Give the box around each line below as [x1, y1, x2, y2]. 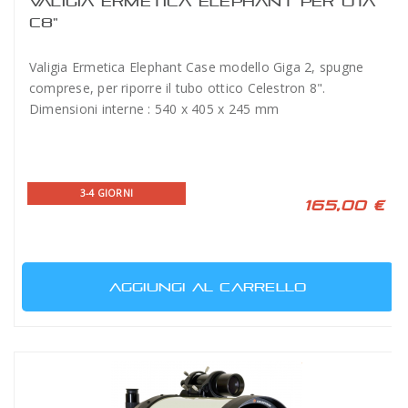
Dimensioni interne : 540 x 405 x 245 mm [29, 100, 279, 117]
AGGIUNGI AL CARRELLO [108, 280, 307, 294]
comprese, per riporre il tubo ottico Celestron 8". [29, 79, 326, 97]
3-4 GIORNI [79, 187, 134, 199]
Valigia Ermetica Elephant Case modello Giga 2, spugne [29, 58, 364, 76]
